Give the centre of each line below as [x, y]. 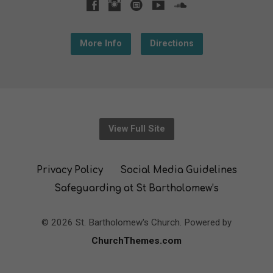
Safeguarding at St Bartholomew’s [136, 188]
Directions [172, 43]
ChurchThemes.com [136, 240]
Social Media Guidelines [178, 170]
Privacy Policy [69, 170]
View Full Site [136, 129]
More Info [101, 43]
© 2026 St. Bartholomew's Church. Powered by [136, 222]
